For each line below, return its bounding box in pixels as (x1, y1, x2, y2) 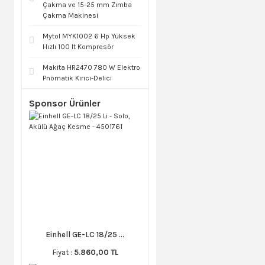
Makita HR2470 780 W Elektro (43, 63, 140, 72)
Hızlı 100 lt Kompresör (43, 43, 114, 51)
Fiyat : (52, 248, 74, 257)
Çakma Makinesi (43, 11, 98, 20)
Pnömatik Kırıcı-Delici (43, 74, 112, 83)
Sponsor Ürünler (29, 98, 101, 109)
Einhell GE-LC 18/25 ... (46, 230, 124, 240)
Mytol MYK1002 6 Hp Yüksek (43, 32, 135, 41)
